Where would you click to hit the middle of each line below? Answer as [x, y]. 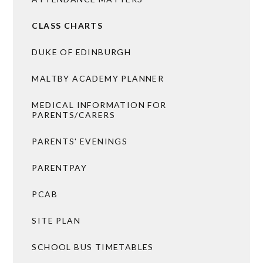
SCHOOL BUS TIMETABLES [93, 247]
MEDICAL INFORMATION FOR [99, 104]
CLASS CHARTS [68, 25]
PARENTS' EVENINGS [80, 141]
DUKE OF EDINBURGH [82, 52]
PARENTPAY [59, 167]
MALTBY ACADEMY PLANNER [98, 78]
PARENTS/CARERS [73, 114]
